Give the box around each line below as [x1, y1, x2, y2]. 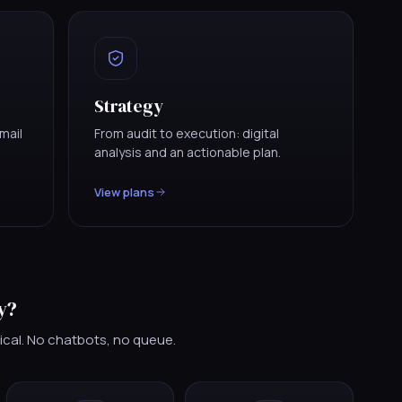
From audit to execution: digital [94, 124, 279, 142]
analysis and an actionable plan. [94, 143, 281, 161]
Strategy [94, 92, 163, 118]
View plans [94, 183, 154, 200]
